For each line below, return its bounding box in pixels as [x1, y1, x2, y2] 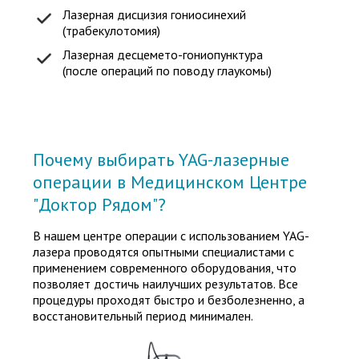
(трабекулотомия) [63, 22, 160, 38]
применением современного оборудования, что [33, 260, 296, 276]
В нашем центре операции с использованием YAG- [33, 228, 309, 244]
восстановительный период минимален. [33, 308, 253, 324]
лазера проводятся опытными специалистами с [33, 244, 294, 260]
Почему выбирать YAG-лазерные [33, 148, 289, 171]
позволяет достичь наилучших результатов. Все [33, 276, 298, 292]
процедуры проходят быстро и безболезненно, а [33, 292, 305, 308]
